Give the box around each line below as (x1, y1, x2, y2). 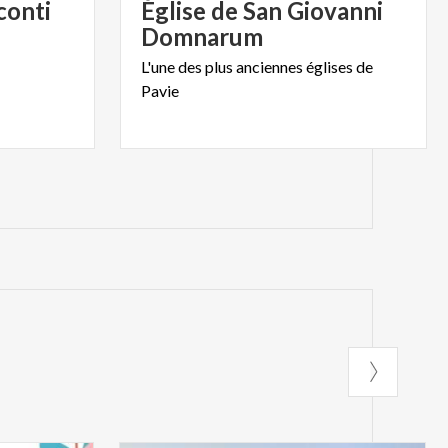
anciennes (236, 57, 304, 77)
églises (306, 57, 354, 77)
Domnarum (141, 22, 264, 52)
